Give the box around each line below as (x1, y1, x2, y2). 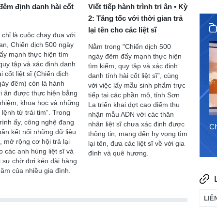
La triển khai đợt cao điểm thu (88, 100, 180, 108)
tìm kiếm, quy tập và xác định (88, 62, 178, 70)
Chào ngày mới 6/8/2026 (78, 122, 156, 131)
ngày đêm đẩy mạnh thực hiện (88, 52, 182, 60)
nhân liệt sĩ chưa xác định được (88, 120, 185, 128)
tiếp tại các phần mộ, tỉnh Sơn (88, 91, 180, 99)
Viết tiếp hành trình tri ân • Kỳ (88, 2, 187, 11)
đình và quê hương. (88, 149, 149, 157)
